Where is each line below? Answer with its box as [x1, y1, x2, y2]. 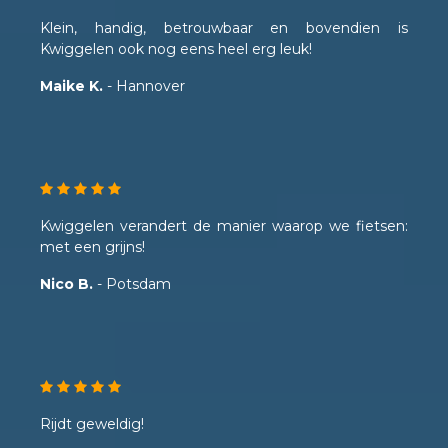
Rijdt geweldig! [40, 415, 144, 434]
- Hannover [103, 77, 185, 96]
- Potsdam [93, 275, 171, 294]
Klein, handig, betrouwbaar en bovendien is [40, 19, 408, 38]
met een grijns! [40, 238, 145, 257]
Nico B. [40, 275, 93, 294]
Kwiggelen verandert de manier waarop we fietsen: [40, 217, 408, 236]
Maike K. [40, 77, 103, 96]
